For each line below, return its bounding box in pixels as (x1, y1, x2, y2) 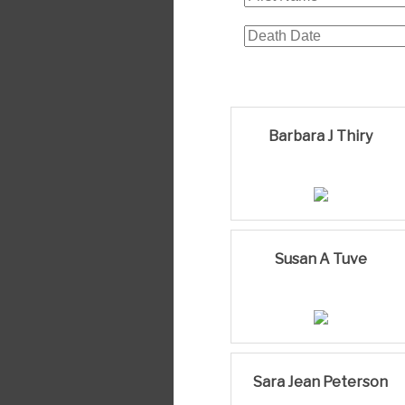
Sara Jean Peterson (253, 372, 389, 391)
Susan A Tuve (274, 250, 367, 268)
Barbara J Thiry (268, 127, 373, 145)
